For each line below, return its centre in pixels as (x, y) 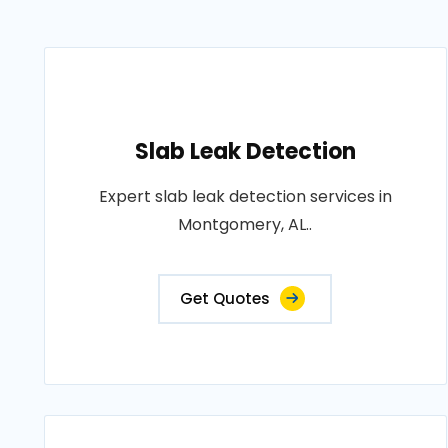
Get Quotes (225, 299)
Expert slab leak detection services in (245, 197)
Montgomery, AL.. (245, 225)
